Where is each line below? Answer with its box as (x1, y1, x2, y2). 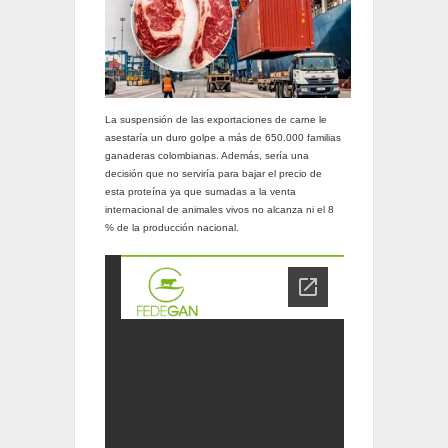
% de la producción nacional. (104, 222, 239, 234)
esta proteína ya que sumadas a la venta (104, 186, 296, 198)
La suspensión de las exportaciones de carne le (104, 114, 327, 126)
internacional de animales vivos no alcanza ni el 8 (104, 204, 334, 216)
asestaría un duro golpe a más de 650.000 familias (104, 132, 341, 144)
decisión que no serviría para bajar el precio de (104, 168, 322, 180)
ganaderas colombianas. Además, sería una (104, 150, 309, 162)
